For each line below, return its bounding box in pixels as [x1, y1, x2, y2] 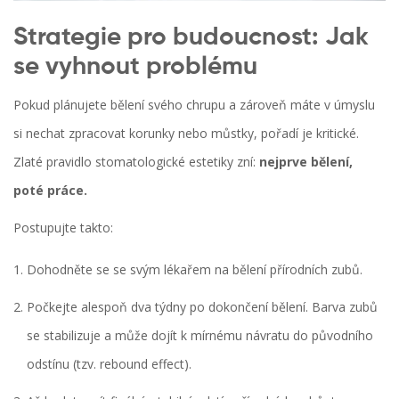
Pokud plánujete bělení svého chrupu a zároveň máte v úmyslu [13, 96, 375, 114]
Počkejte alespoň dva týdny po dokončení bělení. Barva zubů [27, 298, 378, 316]
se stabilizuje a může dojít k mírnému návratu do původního [27, 327, 373, 345]
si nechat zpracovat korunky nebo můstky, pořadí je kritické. [13, 125, 359, 142]
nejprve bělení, [259, 153, 353, 171]
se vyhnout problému [13, 54, 257, 80]
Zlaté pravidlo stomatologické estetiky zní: [13, 153, 259, 171]
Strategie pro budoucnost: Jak [13, 25, 369, 51]
